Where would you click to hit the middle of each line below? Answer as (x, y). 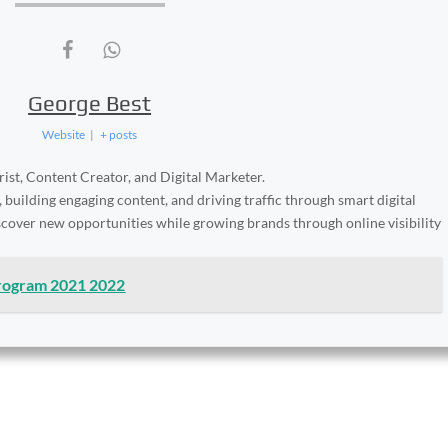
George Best (90, 103)
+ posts (118, 134)
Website (64, 134)
